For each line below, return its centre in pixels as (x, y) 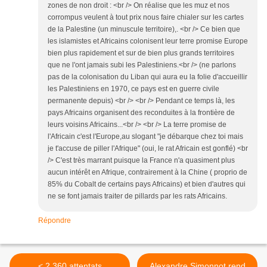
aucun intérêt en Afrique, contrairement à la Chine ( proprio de (148, 173)
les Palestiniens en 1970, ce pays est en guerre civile (133, 89)
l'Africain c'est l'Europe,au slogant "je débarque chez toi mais (145, 137)
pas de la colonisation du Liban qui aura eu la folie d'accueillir (148, 77)
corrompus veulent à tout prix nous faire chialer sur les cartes (146, 18)
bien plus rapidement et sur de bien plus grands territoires (141, 53)
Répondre (55, 221)
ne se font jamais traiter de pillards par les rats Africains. (137, 196)
